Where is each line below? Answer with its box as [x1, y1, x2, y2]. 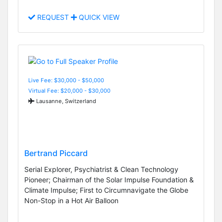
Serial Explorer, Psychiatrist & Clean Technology [24, 165, 178, 174]
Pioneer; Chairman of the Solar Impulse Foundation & [24, 175, 194, 184]
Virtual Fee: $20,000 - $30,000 [28, 87, 111, 94]
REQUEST [35, 13, 71, 22]
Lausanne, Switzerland [35, 97, 96, 105]
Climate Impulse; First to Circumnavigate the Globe [24, 186, 188, 195]
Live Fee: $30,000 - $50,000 [28, 76, 104, 84]
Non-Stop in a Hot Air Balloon [24, 196, 118, 205]
